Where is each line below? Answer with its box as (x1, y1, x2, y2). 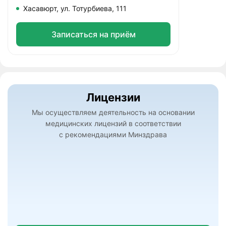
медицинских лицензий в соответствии (45, 119, 181, 128)
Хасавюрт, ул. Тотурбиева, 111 (23, 4, 127, 13)
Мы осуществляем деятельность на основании (31, 108, 195, 117)
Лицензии (86, 91, 140, 104)
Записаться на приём (51, 29, 136, 39)
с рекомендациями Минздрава (59, 130, 167, 139)
